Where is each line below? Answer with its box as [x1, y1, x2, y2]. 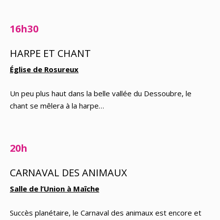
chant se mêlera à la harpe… [10, 101, 104, 110]
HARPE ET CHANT [10, 47, 91, 60]
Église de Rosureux [10, 64, 79, 74]
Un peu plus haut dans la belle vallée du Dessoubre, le [10, 88, 192, 98]
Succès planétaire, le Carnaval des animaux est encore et [10, 208, 201, 218]
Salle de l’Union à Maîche [10, 184, 99, 193]
